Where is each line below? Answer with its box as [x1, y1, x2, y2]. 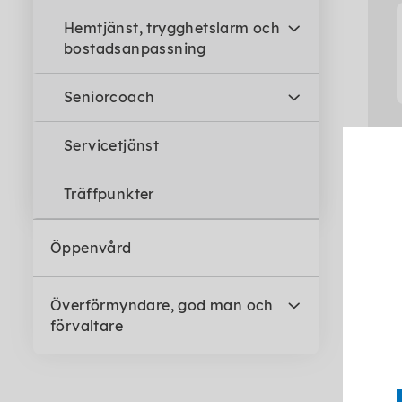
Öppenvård [50, 239, 132, 257]
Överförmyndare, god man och [50, 296, 274, 314]
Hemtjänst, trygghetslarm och [64, 19, 281, 37]
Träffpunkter [64, 185, 154, 203]
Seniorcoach [64, 88, 155, 106]
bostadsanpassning [64, 39, 206, 57]
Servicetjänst [64, 136, 160, 154]
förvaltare [50, 317, 124, 335]
